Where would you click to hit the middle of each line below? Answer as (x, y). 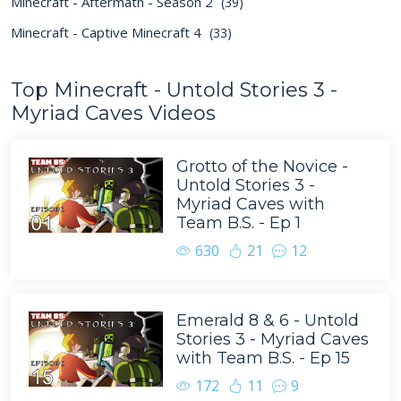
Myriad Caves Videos (113, 113)
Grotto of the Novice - (262, 166)
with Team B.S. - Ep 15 (263, 358)
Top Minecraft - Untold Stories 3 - (174, 90)
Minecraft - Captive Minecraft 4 (108, 32)
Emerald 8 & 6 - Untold (268, 320)
